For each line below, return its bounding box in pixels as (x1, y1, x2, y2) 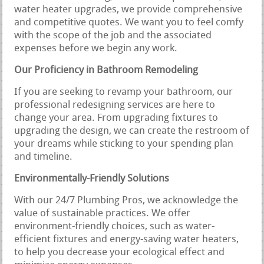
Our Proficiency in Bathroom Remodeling (14, 65, 199, 76)
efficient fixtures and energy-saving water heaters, (14, 235, 239, 245)
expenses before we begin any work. (14, 44, 178, 54)
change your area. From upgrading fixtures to (14, 113, 219, 124)
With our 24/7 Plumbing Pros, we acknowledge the (14, 196, 239, 206)
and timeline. (14, 152, 73, 163)
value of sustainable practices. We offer (14, 209, 191, 219)
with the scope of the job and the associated (14, 31, 212, 41)
